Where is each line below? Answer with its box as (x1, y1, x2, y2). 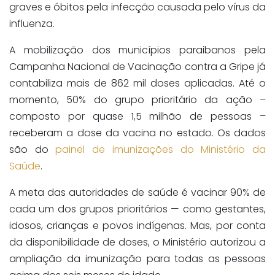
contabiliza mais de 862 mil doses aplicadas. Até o (9, 76, 266, 90)
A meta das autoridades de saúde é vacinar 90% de (9, 185, 266, 199)
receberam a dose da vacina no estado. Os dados (9, 125, 266, 140)
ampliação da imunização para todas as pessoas (9, 251, 266, 266)
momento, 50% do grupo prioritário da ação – (9, 92, 266, 107)
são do (9, 142, 56, 157)
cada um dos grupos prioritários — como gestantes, (9, 201, 266, 216)
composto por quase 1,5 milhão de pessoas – (9, 109, 266, 123)
